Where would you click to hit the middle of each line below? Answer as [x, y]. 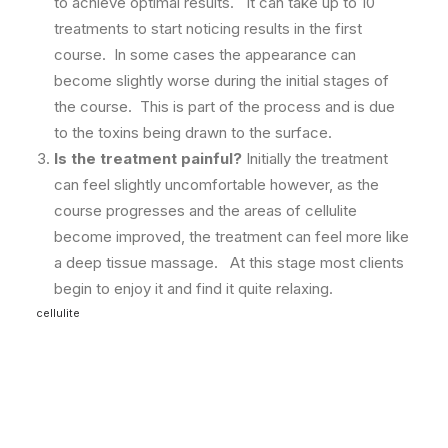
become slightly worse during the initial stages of [221, 80]
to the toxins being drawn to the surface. [193, 132]
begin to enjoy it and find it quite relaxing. [193, 288]
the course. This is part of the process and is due [224, 106]
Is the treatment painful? [148, 158]
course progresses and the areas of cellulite [205, 210]
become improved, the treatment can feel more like [231, 236]
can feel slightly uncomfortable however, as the [216, 184]
